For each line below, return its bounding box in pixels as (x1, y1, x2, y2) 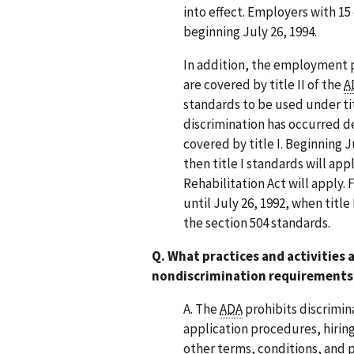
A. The (183, 299, 220, 318)
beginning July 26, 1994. (183, 22, 317, 40)
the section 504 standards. (183, 213, 330, 232)
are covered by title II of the (183, 75, 344, 93)
